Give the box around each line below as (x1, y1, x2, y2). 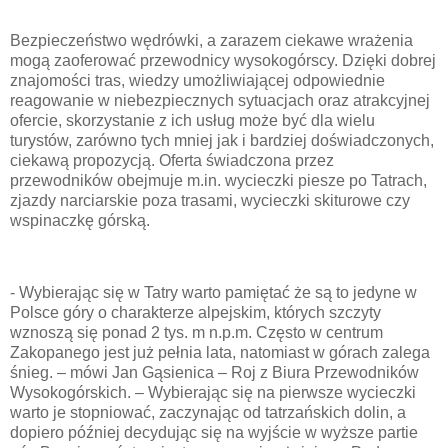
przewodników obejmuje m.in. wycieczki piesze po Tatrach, (10, 172, 427, 190)
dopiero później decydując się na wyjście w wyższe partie (10, 423, 418, 441)
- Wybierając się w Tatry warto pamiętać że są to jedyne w (10, 283, 417, 301)
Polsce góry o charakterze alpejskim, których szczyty (10, 303, 381, 321)
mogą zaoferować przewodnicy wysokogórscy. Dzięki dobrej (10, 52, 436, 70)
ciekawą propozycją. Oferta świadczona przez (10, 152, 334, 170)
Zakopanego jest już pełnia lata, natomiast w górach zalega (10, 343, 430, 361)
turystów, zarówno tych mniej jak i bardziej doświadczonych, (10, 132, 434, 150)
